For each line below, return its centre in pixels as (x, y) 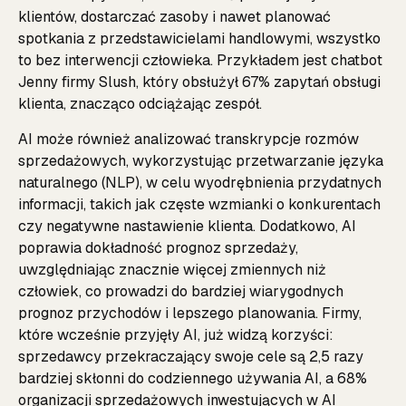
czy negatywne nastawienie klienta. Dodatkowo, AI (187, 226)
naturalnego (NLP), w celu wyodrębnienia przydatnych (200, 182)
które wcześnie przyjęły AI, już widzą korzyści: (176, 334)
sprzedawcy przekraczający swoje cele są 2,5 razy (191, 356)
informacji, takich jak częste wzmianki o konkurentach (199, 204)
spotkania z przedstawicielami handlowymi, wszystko (199, 39)
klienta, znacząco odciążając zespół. (140, 104)
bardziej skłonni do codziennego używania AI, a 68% (193, 378)
